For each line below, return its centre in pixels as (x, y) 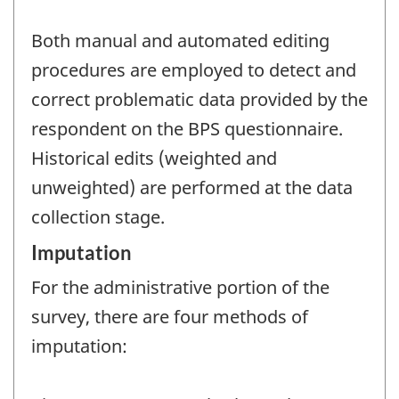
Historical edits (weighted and (154, 159)
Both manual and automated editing (180, 41)
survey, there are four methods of (170, 316)
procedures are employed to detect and (194, 70)
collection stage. (98, 217)
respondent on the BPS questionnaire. (187, 129)
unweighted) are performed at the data (192, 188)
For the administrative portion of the (180, 287)
